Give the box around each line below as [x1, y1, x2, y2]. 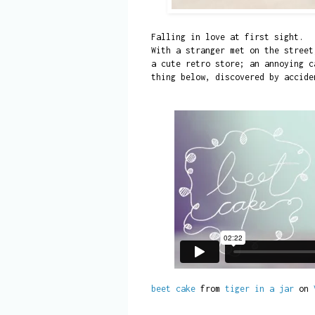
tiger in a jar [224, 283, 294, 294]
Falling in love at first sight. [150, 31, 304, 42]
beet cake [150, 283, 195, 294]
